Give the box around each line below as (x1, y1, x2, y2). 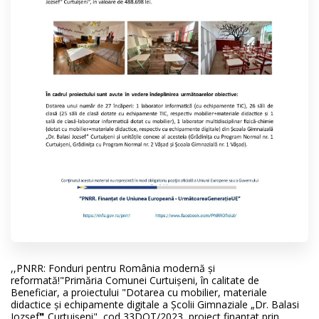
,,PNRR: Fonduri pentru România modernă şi (11, 261, 215, 275)
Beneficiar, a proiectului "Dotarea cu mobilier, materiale (11, 285, 267, 299)
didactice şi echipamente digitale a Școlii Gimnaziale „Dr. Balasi (11, 297, 299, 311)
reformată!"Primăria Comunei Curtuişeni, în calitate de (11, 273, 259, 287)
